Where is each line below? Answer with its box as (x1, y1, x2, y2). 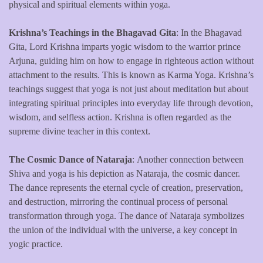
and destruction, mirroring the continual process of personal (9, 196, 228, 207)
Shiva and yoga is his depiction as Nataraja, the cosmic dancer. (9, 168, 240, 178)
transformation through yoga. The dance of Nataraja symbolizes (9, 210, 244, 221)
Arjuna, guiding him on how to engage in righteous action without (9, 55, 254, 66)
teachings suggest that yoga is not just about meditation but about (9, 83, 248, 94)
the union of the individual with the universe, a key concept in (9, 224, 237, 235)
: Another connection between (132, 154, 244, 164)
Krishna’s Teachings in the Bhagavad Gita (9, 27, 176, 38)
